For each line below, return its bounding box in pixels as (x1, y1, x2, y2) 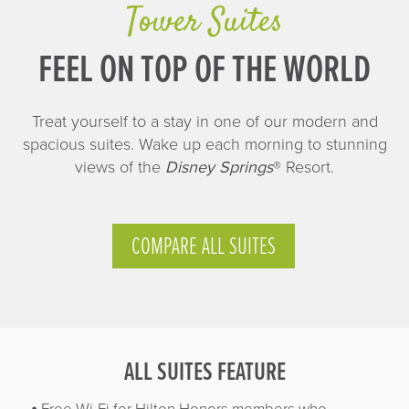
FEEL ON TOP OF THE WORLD (38, 47, 371, 97)
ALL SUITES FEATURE (123, 357, 286, 391)
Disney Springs (165, 157, 273, 178)
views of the (75, 157, 165, 178)
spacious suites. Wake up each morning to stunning (22, 134, 387, 155)
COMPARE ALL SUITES (131, 232, 276, 264)
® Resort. (273, 157, 334, 178)
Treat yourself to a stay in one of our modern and (31, 111, 378, 132)
